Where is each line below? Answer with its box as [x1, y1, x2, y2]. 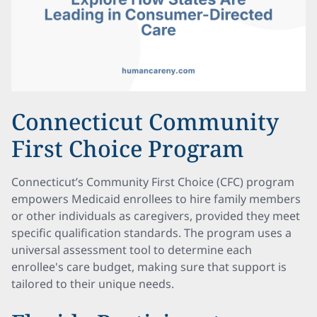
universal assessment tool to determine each [11, 242, 252, 258]
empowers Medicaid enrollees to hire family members [11, 191, 301, 207]
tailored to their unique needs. [11, 276, 174, 292]
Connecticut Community [11, 106, 279, 137]
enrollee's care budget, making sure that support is [11, 259, 287, 275]
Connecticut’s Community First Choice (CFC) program [11, 174, 294, 190]
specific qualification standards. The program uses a [11, 225, 292, 241]
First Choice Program [11, 133, 244, 163]
